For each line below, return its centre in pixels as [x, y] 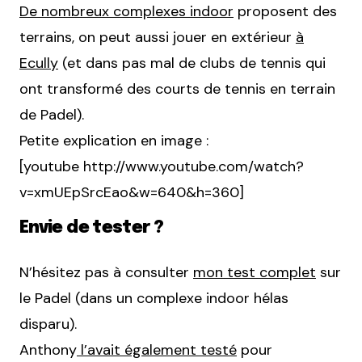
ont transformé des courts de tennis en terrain [177, 88]
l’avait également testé [157, 349]
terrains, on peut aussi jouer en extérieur [158, 37]
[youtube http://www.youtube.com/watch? [162, 166]
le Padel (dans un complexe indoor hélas [154, 298]
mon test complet [255, 272]
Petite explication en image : [114, 140]
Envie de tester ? [92, 227]
